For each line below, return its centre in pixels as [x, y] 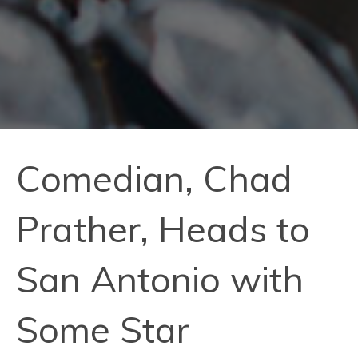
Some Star [103, 329]
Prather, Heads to [163, 228]
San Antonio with [160, 278]
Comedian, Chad [154, 178]
